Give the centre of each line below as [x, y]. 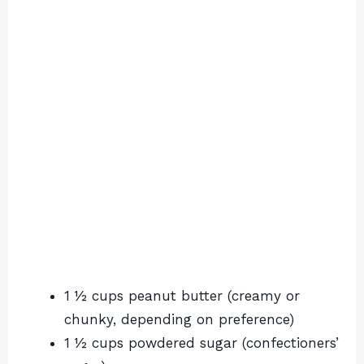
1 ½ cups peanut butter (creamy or [182, 296]
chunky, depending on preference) [179, 320]
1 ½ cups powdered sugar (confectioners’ [201, 343]
